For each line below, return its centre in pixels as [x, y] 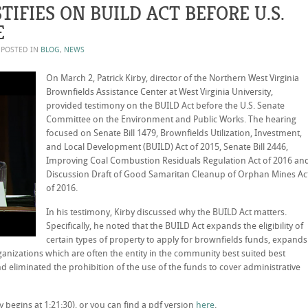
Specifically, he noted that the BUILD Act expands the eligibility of [175, 226]
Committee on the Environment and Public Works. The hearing [171, 119]
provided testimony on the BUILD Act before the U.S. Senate [165, 106]
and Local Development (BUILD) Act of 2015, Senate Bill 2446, [167, 147]
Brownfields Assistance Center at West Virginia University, [159, 92]
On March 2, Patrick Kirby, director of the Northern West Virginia [173, 78]
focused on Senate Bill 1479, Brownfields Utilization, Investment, [174, 133]
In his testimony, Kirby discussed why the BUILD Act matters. [166, 212]
